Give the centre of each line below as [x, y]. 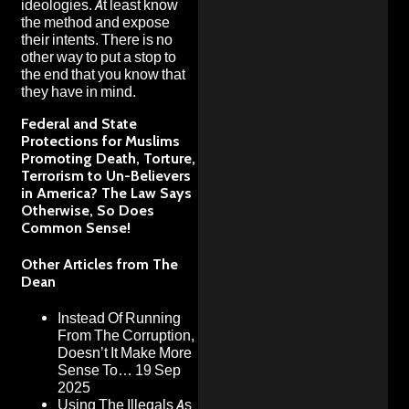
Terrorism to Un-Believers [106, 175]
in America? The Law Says [106, 193]
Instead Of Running [119, 319]
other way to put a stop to [99, 57]
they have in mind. [79, 91]
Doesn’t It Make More [125, 353]
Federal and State [79, 123]
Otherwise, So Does [88, 210]
